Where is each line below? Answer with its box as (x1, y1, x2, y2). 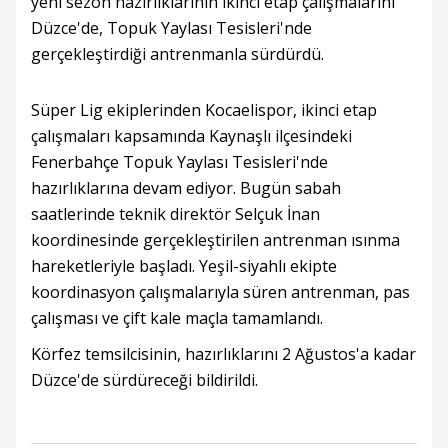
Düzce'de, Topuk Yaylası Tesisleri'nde (31, 17, 312, 39)
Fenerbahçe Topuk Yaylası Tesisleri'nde (31, 151, 328, 173)
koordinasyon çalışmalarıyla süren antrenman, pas (31, 281, 410, 303)
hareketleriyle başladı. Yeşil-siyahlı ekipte (31, 255, 337, 277)
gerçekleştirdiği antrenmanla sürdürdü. (31, 43, 324, 65)
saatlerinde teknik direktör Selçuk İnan (31, 203, 320, 225)
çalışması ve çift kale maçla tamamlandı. (31, 307, 323, 329)
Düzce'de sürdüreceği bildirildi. (31, 369, 258, 391)
